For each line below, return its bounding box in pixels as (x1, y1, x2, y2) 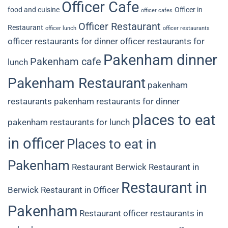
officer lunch (45, 24, 76, 32)
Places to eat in (67, 136, 156, 152)
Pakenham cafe (30, 55, 101, 68)
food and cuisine (8, 5, 60, 14)
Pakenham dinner (103, 51, 217, 69)
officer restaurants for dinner (8, 36, 118, 46)
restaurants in (150, 208, 203, 218)
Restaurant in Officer (41, 184, 119, 195)
